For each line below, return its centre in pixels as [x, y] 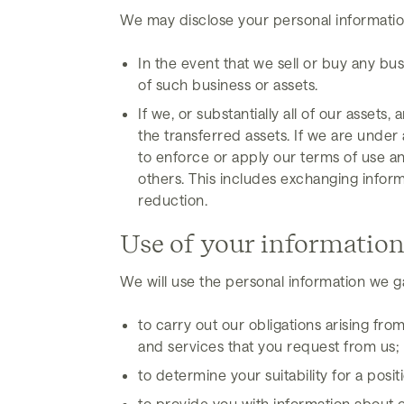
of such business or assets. [228, 84]
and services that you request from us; [269, 346]
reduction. [173, 200]
